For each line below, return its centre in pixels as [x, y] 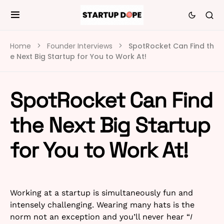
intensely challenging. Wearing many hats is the [102, 205]
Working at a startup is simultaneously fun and [101, 193]
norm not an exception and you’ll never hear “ [100, 217]
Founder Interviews [80, 46]
